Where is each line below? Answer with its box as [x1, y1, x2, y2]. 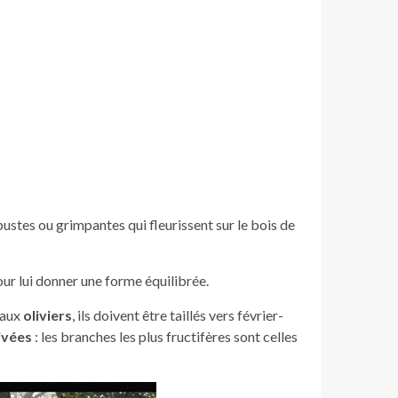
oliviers [23, 306, 72, 324]
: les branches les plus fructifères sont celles [32, 328, 298, 346]
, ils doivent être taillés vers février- [72, 306, 283, 324]
